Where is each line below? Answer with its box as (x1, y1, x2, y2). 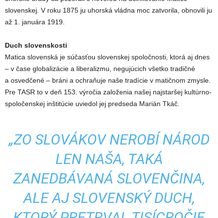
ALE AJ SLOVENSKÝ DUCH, (23, 189, 195, 206)
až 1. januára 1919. (5, 18, 65, 26)
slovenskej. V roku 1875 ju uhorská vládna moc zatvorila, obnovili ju (5, 6, 212, 14)
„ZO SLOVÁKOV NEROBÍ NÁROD (8, 130, 210, 148)
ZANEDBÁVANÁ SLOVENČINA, (13, 169, 205, 187)
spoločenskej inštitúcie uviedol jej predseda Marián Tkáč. (5, 99, 180, 108)
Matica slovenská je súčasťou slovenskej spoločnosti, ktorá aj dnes (5, 53, 210, 61)
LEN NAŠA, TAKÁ (55, 150, 163, 167)
